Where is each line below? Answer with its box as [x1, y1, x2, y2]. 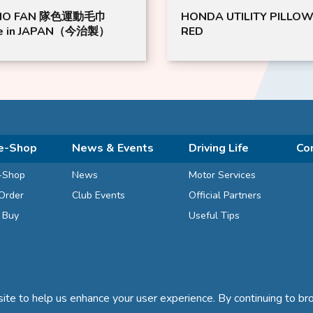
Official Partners [189, 188, 261, 202]
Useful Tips [189, 208, 240, 222]
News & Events [72, 140, 154, 156]
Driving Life [189, 140, 249, 156]
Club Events [72, 188, 125, 202]
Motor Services [189, 168, 256, 182]
